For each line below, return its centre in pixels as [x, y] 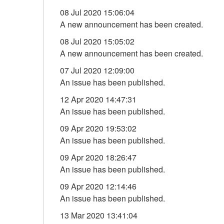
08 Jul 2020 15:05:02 [97, 41]
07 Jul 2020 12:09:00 [97, 70]
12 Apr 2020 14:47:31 [98, 99]
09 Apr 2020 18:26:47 [98, 157]
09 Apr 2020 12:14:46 [98, 186]
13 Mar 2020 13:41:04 [99, 215]
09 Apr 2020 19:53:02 [98, 128]
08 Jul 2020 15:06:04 [97, 12]
